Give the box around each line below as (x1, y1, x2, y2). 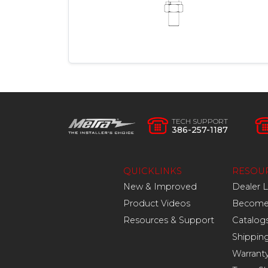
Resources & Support (123, 215, 214, 226)
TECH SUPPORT (172, 117, 229, 126)
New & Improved (123, 181, 197, 193)
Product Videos (123, 198, 190, 209)
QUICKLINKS (123, 166, 182, 177)
